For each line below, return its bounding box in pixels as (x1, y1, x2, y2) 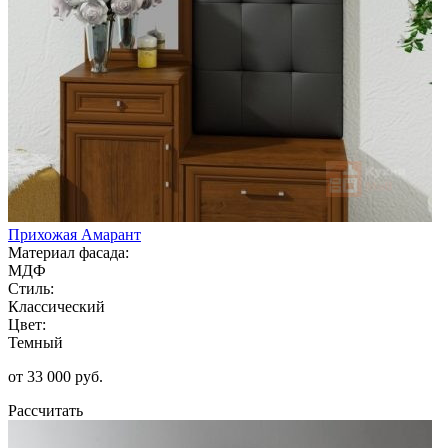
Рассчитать (8, 401, 83, 419)
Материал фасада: (8, 243, 129, 261)
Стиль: (8, 279, 54, 297)
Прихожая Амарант (8, 225, 141, 243)
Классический (8, 297, 105, 315)
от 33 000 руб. (8, 367, 103, 385)
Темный (8, 333, 63, 351)
